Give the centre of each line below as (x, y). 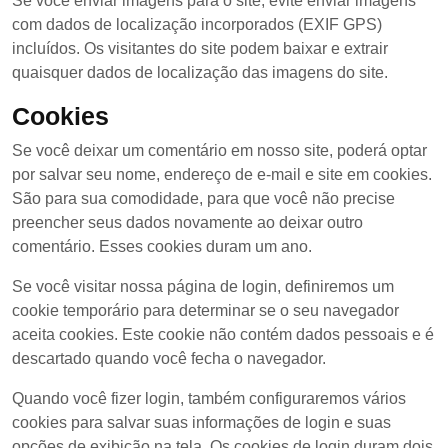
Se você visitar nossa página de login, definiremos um (203, 286)
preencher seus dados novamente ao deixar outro (187, 222)
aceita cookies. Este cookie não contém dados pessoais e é (223, 334)
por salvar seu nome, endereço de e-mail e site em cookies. (222, 174)
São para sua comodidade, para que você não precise (203, 198)
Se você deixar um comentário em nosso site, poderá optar (219, 150)
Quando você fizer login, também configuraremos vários (209, 398)
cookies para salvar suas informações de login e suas (201, 422)
